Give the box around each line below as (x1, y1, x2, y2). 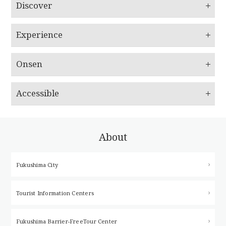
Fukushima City (16, 160, 59, 168)
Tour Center (83, 217, 118, 225)
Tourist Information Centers (16, 189, 94, 197)
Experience (16, 29, 63, 41)
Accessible (16, 87, 59, 99)
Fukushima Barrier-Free (16, 217, 83, 225)
